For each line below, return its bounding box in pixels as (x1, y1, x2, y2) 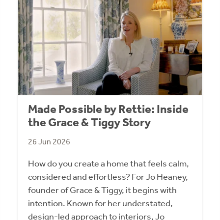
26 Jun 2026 (28, 137, 71, 146)
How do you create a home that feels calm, (28, 158, 190, 169)
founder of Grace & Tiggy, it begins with (28, 184, 177, 195)
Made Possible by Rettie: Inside (28, 102, 189, 116)
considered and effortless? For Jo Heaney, (28, 171, 189, 182)
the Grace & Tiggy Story (28, 115, 151, 129)
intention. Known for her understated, (28, 197, 173, 209)
